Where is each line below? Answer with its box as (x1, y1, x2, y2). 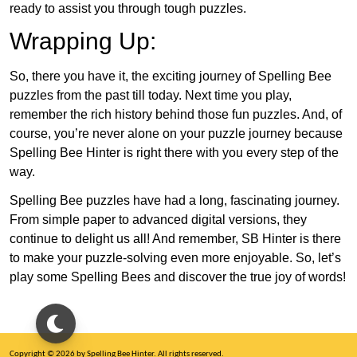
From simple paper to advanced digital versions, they (10, 213, 307, 227)
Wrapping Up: (10, 28, 156, 55)
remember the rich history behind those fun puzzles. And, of (10, 108, 342, 122)
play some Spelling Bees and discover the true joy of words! (10, 270, 346, 284)
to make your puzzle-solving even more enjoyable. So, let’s (10, 251, 341, 265)
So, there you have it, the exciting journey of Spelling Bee (10, 69, 331, 84)
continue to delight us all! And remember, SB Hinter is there (10, 232, 341, 246)
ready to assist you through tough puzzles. (10, 2, 246, 16)
